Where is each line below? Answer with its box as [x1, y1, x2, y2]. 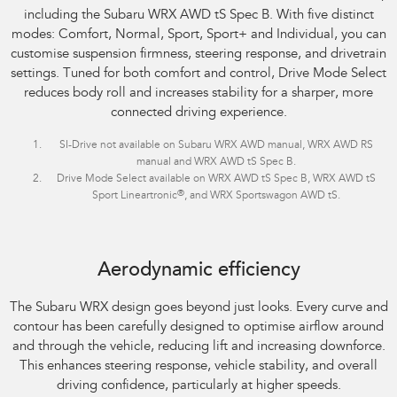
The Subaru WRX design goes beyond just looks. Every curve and [9, 301, 388, 315]
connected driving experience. [110, 106, 287, 121]
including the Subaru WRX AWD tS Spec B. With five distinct [23, 9, 374, 23]
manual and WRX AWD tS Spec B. [136, 157, 296, 168]
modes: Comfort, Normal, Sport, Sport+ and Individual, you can [11, 28, 386, 43]
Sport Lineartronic [92, 191, 177, 202]
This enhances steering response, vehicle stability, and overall [19, 360, 378, 374]
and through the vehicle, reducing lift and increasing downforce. [12, 340, 385, 354]
